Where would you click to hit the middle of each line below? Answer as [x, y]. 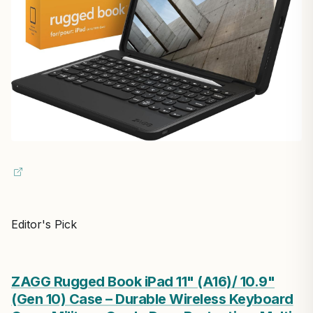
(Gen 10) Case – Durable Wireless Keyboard [152, 299]
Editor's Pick [44, 225]
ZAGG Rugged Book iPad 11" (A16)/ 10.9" [143, 282]
